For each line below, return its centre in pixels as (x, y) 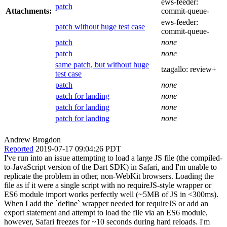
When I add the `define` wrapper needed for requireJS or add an (106, 203)
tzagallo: (176, 69)
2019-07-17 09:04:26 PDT (78, 148)
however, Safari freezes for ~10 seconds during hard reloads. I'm (107, 221)
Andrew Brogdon (32, 139)
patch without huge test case (100, 26)
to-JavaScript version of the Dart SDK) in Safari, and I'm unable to (110, 167)
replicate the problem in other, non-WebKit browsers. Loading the (109, 176)
